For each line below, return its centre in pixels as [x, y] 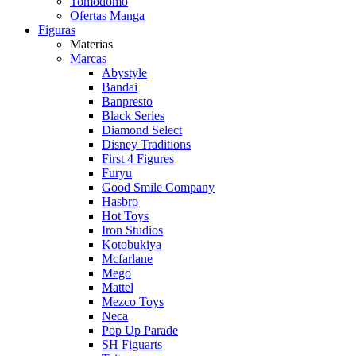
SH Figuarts [132, 344]
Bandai [120, 87]
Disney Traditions [146, 144]
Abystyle [124, 73]
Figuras [57, 30]
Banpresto [127, 101]
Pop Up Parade [140, 330]
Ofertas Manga [107, 15]
